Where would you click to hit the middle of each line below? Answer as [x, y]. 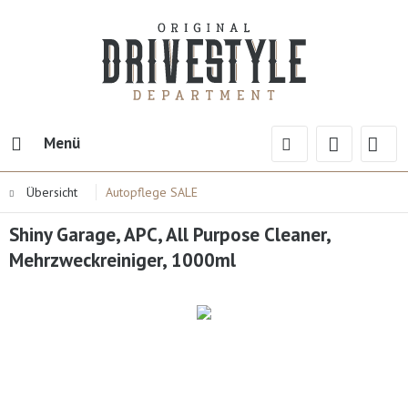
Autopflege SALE [152, 192]
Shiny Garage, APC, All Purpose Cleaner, [170, 235]
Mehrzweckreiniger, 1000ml [122, 260]
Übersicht [52, 192]
